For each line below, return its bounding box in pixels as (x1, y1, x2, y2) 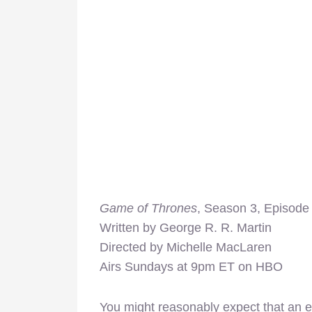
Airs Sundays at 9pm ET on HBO (100, 259, 283, 274)
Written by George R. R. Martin (100, 220, 272, 235)
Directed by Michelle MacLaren (100, 240, 272, 254)
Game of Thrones (100, 201, 197, 215)
